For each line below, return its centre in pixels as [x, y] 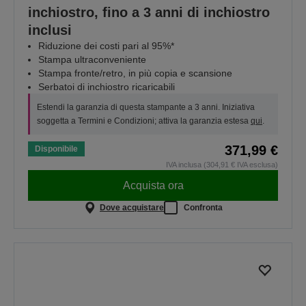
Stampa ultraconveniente [92, 60]
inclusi [50, 30]
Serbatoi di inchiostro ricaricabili [107, 87]
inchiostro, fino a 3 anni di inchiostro [149, 13]
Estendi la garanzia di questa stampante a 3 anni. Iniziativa [146, 108]
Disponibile [56, 149]
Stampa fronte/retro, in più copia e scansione [135, 73]
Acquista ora [153, 185]
